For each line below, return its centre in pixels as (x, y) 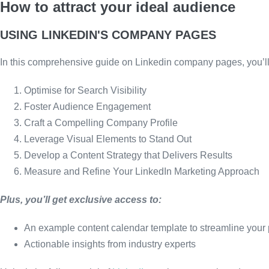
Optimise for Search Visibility (85, 90)
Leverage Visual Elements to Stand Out (108, 139)
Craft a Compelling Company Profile (101, 122)
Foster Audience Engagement (87, 106)
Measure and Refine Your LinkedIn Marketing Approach (142, 171)
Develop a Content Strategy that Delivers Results (128, 155)
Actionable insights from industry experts (110, 244)
